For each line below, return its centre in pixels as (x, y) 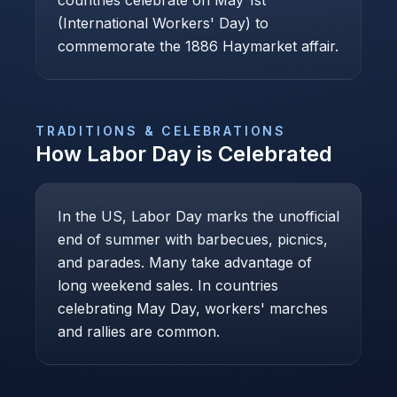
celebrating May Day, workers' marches (193, 308)
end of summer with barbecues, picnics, (193, 239)
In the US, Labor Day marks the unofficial (198, 216)
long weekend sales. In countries (168, 285)
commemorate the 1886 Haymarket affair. (198, 46)
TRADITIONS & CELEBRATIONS (161, 131)
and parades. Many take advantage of (185, 262)
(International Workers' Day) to (163, 23)
